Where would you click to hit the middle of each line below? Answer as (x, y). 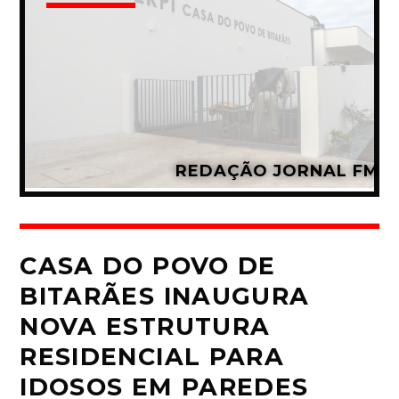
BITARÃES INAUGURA (165, 296)
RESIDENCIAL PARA (152, 356)
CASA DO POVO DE (148, 265)
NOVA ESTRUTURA (145, 326)
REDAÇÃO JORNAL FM (277, 171)
